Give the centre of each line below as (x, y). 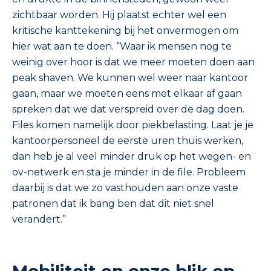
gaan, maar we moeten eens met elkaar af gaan (127, 94)
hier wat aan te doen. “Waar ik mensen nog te (122, 47)
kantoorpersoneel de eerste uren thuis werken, (128, 141)
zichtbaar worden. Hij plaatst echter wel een (119, 15)
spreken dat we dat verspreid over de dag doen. (128, 109)
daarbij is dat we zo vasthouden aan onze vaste (125, 188)
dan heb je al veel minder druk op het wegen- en (132, 157)
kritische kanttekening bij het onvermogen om (125, 31)
